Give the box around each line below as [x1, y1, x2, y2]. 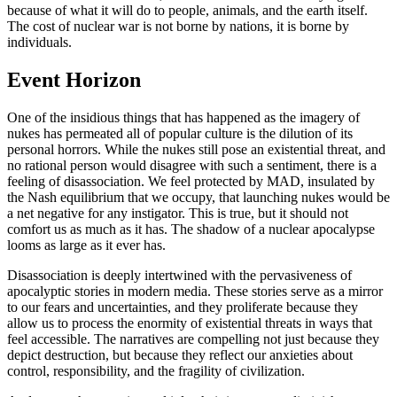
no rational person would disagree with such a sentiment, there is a [7, 158, 377, 174]
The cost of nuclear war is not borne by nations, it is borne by [7, 19, 349, 35]
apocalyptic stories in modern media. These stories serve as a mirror [7, 284, 383, 300]
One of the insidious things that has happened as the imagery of [7, 110, 360, 126]
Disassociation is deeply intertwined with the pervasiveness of [7, 268, 352, 284]
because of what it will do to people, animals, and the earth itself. [7, 3, 368, 19]
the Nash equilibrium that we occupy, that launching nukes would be [7, 190, 390, 206]
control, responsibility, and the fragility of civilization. [7, 363, 305, 379]
